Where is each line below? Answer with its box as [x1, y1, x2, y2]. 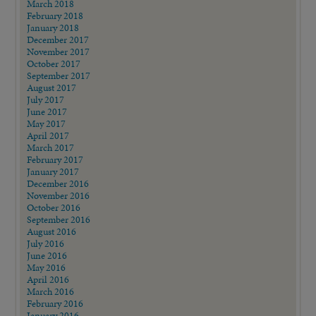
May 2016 [27, 260, 66, 274]
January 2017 [27, 164, 80, 178]
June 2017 [27, 104, 68, 119]
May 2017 [27, 116, 66, 130]
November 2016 [27, 188, 90, 202]
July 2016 [27, 236, 65, 250]
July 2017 [27, 92, 65, 107]
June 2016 [27, 248, 68, 262]
